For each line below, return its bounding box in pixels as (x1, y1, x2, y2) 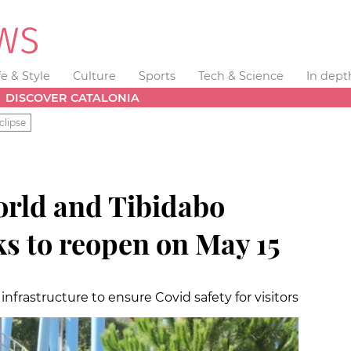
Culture (73, 69, 117, 83)
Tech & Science (197, 69, 284, 83)
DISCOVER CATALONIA (5, 90, 140, 105)
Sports (138, 69, 175, 83)
